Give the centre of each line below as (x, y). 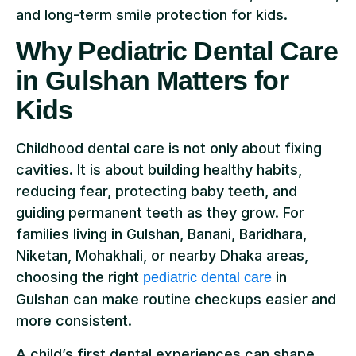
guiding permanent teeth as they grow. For (160, 213)
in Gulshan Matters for (153, 81)
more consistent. (74, 321)
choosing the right (79, 277)
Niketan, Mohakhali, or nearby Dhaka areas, (162, 256)
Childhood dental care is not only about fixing (169, 149)
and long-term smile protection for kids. (152, 15)
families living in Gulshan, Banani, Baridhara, (161, 234)
